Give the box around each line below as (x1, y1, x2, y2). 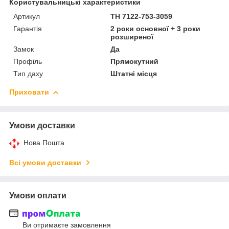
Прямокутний (110, 57, 159, 65)
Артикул (13, 12, 40, 20)
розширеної (110, 32, 154, 41)
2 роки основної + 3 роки (110, 24, 201, 33)
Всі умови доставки (9, 158, 81, 167)
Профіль (13, 57, 42, 65)
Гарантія (13, 24, 42, 33)
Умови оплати (9, 191, 66, 200)
